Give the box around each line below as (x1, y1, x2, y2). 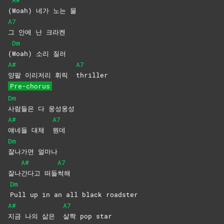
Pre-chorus (10, 81, 50, 91)
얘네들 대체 (8, 125, 52, 135)
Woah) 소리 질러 (12, 49, 66, 58)
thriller (76, 70, 108, 80)
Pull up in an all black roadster (10, 190, 138, 199)
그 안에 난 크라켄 (8, 27, 65, 37)
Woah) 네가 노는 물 (12, 6, 76, 15)
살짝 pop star (63, 211, 112, 221)
